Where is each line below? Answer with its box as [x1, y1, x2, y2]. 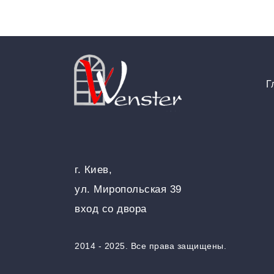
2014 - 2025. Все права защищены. [75, 241, 226, 251]
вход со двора [75, 202, 147, 215]
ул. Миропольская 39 [75, 183, 182, 195]
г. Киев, [75, 163, 112, 176]
